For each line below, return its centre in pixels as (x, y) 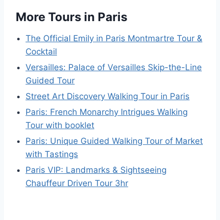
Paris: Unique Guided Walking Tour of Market (114, 141)
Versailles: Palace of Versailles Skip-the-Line (114, 68)
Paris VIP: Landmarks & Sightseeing (96, 170)
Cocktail (41, 52)
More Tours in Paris (71, 17)
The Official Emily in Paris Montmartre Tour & (114, 39)
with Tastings (52, 154)
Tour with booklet (60, 125)
